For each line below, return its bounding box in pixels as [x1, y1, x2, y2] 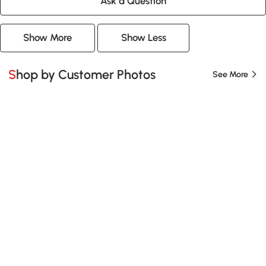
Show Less [121, 31, 166, 44]
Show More [23, 31, 72, 44]
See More [212, 69, 248, 80]
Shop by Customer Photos [16, 66, 156, 82]
